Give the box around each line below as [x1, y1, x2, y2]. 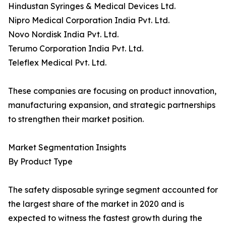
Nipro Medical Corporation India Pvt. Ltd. [8, 15, 169, 26]
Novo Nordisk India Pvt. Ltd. [8, 29, 119, 40]
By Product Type [8, 156, 73, 167]
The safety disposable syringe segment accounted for [8, 185, 218, 195]
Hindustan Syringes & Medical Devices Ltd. [8, 1, 176, 12]
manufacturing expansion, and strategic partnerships [8, 100, 215, 110]
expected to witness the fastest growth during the [8, 213, 202, 223]
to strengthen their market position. [8, 114, 144, 125]
